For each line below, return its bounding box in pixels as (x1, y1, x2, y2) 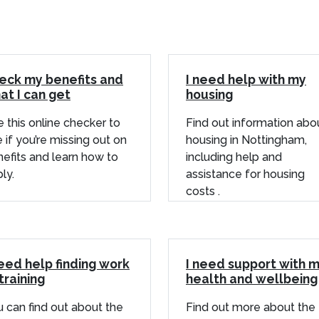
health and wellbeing (186, 271, 318, 286)
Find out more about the (186, 300, 315, 314)
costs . (186, 184, 220, 198)
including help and (186, 150, 282, 164)
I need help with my (186, 71, 306, 87)
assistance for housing (186, 167, 305, 181)
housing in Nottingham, (186, 132, 307, 147)
